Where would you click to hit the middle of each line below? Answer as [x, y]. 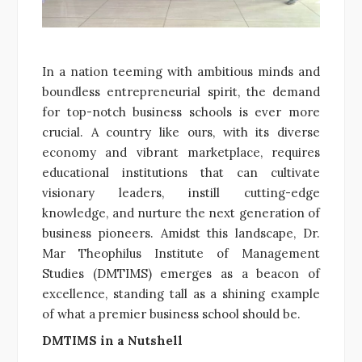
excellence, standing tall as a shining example [181, 293]
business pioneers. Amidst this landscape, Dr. [181, 233]
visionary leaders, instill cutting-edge [181, 192]
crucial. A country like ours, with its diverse [181, 132]
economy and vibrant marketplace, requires [181, 152]
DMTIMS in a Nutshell [112, 340]
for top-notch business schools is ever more [181, 112]
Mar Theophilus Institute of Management [181, 253]
